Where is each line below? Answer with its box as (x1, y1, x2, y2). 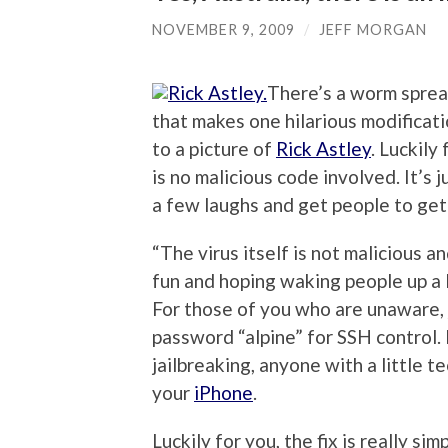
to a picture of (152, 136, 276, 160)
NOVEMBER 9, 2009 (152, 21, 295, 38)
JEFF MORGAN (319, 21, 427, 38)
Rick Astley (276, 136, 371, 160)
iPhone (194, 380, 253, 404)
